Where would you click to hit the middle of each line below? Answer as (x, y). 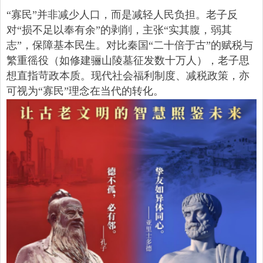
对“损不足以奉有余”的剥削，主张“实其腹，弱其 (119, 30)
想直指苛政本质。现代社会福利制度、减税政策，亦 (128, 76)
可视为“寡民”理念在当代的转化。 (85, 91)
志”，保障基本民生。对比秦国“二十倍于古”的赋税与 (130, 45)
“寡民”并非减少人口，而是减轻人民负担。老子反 (122, 15)
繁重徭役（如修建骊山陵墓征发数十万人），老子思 (128, 61)
